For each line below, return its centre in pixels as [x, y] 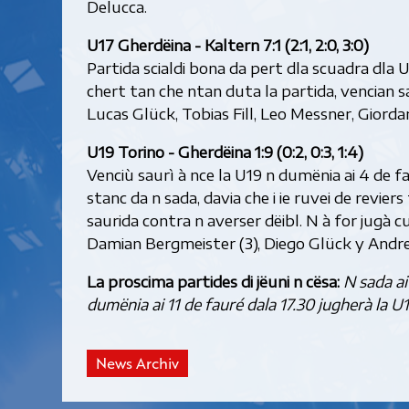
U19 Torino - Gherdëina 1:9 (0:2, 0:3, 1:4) [225, 152]
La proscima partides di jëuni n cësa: [215, 282]
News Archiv [137, 364]
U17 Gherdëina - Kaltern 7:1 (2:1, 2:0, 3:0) [227, 45]
